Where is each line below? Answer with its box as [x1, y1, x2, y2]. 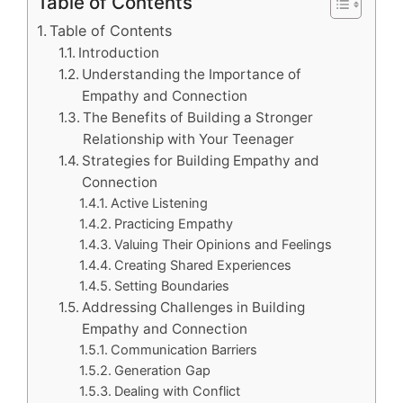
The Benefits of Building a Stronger [83, 109, 314, 126]
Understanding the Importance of [82, 66, 302, 83]
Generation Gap [114, 363, 211, 379]
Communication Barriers [111, 342, 258, 358]
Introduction [78, 44, 160, 61]
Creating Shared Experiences [114, 257, 292, 273]
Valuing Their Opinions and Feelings [114, 237, 333, 253]
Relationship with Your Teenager [83, 130, 295, 148]
